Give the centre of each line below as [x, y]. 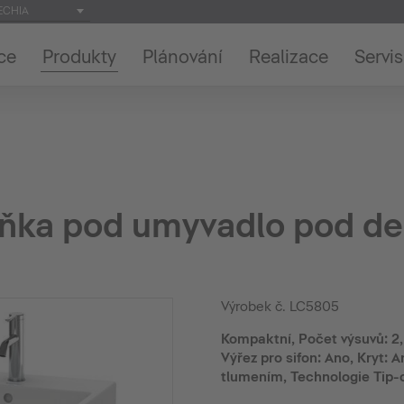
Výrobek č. [255, 307]
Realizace [288, 57]
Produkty [79, 57]
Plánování [182, 57]
